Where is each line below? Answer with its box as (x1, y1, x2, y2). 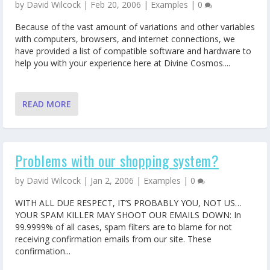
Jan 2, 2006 (90, 174, 134, 186)
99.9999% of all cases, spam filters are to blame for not (15, 221, 232, 233)
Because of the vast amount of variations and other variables (15, 21, 255, 33)
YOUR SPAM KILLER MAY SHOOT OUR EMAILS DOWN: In (15, 209, 241, 221)
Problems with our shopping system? (15, 149, 219, 171)
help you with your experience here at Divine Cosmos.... (15, 57, 230, 69)
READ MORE (22, 98, 71, 110)
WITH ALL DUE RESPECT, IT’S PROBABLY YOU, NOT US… (15, 197, 242, 209)
